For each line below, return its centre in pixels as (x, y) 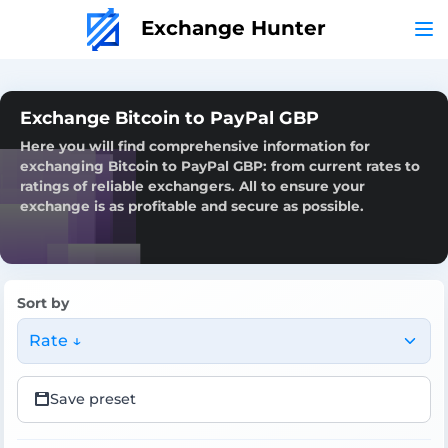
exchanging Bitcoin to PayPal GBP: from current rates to (220, 165)
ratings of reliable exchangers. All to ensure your (192, 185)
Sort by (43, 302)
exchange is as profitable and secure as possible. (192, 205)
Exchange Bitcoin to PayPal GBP (169, 117)
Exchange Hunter (230, 27)
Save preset (93, 398)
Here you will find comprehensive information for (195, 145)
